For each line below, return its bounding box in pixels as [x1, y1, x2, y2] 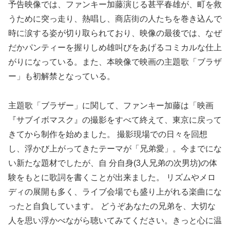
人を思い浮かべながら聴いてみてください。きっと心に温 [8, 216, 222, 225]
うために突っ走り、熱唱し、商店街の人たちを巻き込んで [8, 14, 222, 23]
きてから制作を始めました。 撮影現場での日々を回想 [8, 129, 207, 139]
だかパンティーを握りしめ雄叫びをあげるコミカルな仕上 [8, 43, 222, 52]
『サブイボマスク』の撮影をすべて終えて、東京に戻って [8, 115, 222, 124]
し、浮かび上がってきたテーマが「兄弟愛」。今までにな [8, 144, 222, 153]
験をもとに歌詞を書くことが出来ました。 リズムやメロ [8, 172, 216, 182]
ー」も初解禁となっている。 [8, 71, 115, 81]
